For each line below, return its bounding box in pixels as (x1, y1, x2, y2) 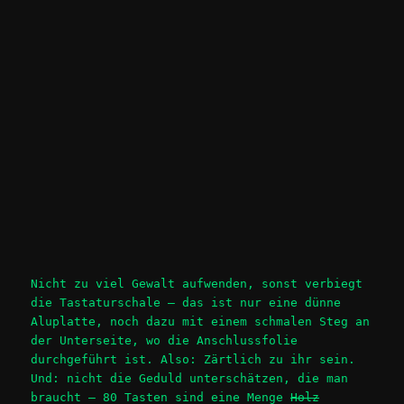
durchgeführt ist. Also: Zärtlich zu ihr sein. (31, 353, 356, 367)
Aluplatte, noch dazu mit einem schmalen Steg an (31, 315, 371, 329)
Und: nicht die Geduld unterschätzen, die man (31, 372, 349, 386)
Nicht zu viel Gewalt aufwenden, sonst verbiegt (31, 277, 363, 291)
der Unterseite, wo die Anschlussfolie (31, 334, 298, 348)
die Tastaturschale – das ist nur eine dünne (31, 296, 342, 310)
